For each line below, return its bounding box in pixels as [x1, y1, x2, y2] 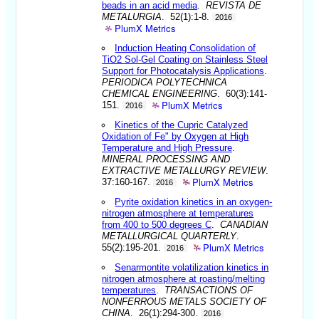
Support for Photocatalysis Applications [102, 65, 265, 76]
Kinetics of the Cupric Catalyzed [115, 119, 249, 130]
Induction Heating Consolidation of [115, 42, 256, 53]
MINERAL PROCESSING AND [102, 153, 231, 164]
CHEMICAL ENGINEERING [102, 88, 218, 99]
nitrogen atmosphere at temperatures [102, 207, 254, 219]
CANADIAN [220, 219, 268, 230]
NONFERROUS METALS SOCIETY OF [102, 296, 267, 307]
